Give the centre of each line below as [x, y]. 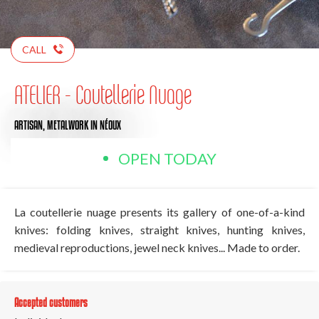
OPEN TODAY [167, 158]
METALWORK [68, 125]
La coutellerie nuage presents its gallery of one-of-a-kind [159, 211]
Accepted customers [51, 302]
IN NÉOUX [106, 125]
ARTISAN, [31, 125]
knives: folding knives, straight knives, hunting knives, [159, 229]
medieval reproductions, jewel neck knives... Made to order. [157, 247]
